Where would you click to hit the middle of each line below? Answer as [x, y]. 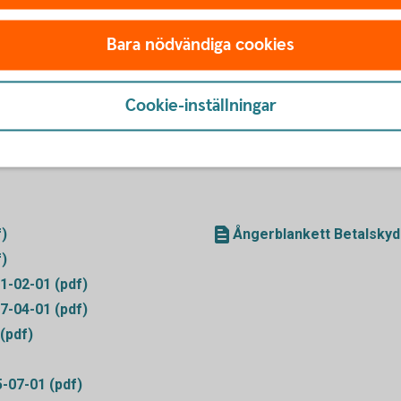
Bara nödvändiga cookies [200, 45]
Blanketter [282, 155]
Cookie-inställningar [200, 106]
